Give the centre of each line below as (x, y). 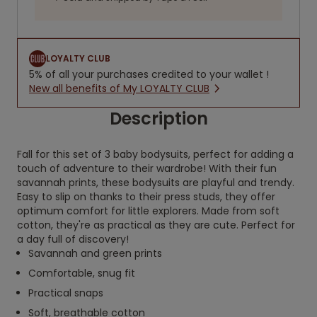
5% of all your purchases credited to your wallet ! (149, 74)
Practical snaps (66, 293)
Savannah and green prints (95, 253)
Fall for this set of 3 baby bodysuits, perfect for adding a (155, 154)
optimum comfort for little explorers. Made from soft (148, 211)
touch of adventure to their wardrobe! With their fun (147, 168)
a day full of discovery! (73, 239)
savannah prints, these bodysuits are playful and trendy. (156, 183)
